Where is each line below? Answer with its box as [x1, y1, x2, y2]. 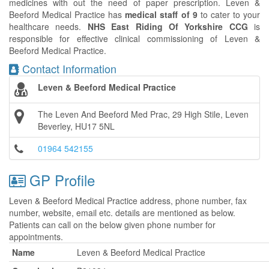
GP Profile [25, 169, 95, 190]
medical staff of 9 [125, 8, 198, 20]
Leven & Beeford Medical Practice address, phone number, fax [9, 195, 247, 207]
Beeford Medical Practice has [9, 8, 125, 20]
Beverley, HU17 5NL [38, 120, 115, 132]
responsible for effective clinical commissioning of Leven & [9, 32, 260, 44]
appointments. [9, 231, 63, 243]
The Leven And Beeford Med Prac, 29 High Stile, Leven [38, 108, 249, 120]
